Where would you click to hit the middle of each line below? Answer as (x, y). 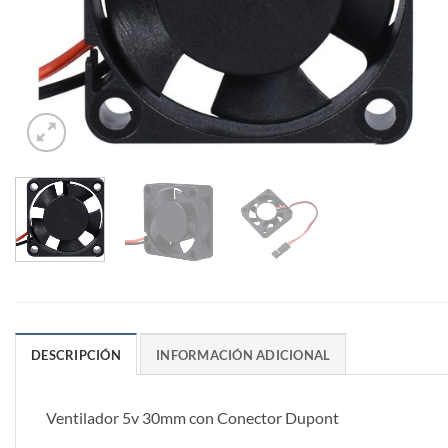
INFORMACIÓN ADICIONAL (243, 355)
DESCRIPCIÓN (76, 355)
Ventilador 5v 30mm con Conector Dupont (192, 418)
